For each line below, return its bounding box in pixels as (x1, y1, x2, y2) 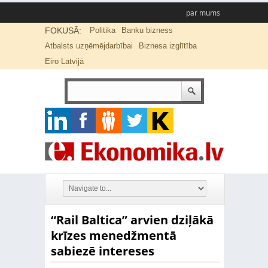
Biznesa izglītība (138, 41, 197, 50)
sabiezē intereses (50, 243, 154, 259)
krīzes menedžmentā (50, 227, 176, 243)
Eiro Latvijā (44, 57, 84, 66)
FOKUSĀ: (44, 26, 81, 35)
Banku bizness (121, 26, 173, 35)
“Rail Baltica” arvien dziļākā (50, 212, 214, 228)
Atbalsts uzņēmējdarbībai (44, 41, 133, 50)
